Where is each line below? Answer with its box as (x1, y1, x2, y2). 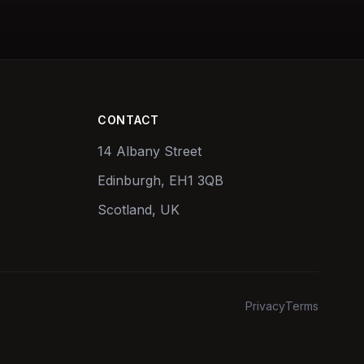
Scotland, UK (97, 201, 180, 218)
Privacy (245, 299, 285, 313)
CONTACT (97, 113, 159, 127)
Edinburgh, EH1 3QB (97, 172, 223, 188)
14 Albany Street (97, 143, 201, 159)
